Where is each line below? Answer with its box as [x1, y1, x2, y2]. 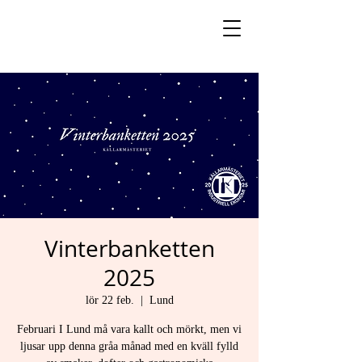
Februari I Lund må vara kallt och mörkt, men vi [17, 323, 242, 335]
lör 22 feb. [85, 294, 134, 306]
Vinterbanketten [44, 234, 215, 263]
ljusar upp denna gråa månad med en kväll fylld [20, 340, 238, 352]
